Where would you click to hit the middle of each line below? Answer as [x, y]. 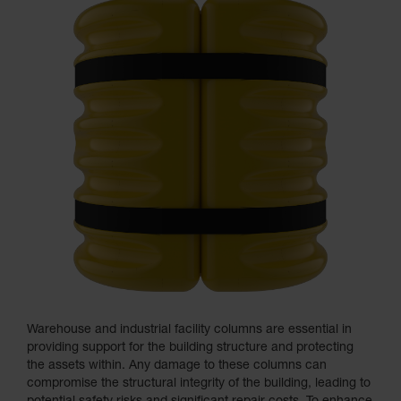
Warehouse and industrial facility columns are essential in [189, 331]
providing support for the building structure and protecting [190, 349]
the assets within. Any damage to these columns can [177, 367]
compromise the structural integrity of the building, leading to [199, 384]
